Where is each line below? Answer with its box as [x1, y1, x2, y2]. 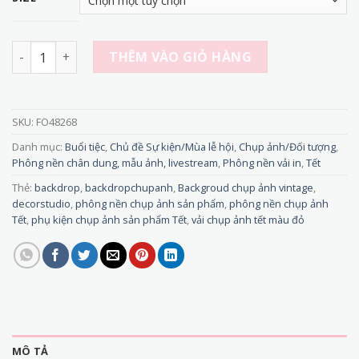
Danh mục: [12, 139, 65, 155]
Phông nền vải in [223, 155, 301, 171]
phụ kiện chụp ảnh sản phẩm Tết [31, 212, 187, 228]
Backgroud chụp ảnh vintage [178, 180, 313, 196]
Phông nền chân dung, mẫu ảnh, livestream [12, 155, 218, 171]
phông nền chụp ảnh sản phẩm [75, 196, 224, 212]
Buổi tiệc [65, 139, 105, 155]
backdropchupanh [85, 180, 173, 196]
